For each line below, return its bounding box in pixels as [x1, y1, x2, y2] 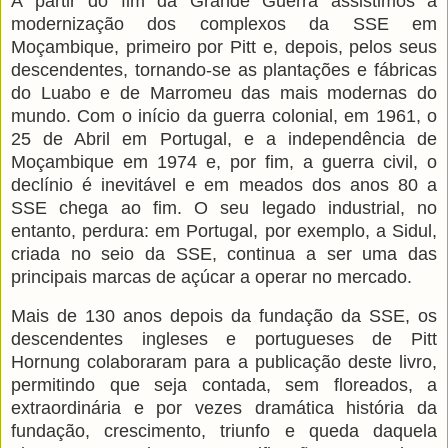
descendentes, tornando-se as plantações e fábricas [11, 60, 437, 81]
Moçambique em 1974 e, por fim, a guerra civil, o [11, 152, 437, 173]
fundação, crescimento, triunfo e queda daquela [11, 421, 437, 442]
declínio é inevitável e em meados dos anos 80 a [11, 175, 437, 196]
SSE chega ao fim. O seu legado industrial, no [11, 198, 437, 219]
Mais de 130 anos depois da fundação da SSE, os [11, 306, 437, 327]
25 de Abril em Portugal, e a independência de [11, 129, 437, 150]
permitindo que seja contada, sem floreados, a [11, 375, 437, 396]
